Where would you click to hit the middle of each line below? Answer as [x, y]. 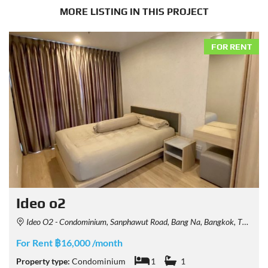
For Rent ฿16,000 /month [69, 243]
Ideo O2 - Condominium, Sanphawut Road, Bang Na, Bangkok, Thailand [133, 222]
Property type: [44, 261]
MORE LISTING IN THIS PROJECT [134, 11]
